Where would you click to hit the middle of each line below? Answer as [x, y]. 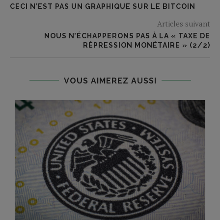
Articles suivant [184, 23]
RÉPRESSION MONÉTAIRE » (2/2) [147, 45]
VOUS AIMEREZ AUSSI [110, 81]
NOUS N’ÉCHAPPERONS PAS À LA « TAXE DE [127, 36]
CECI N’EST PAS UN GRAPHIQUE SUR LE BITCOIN [103, 6]
